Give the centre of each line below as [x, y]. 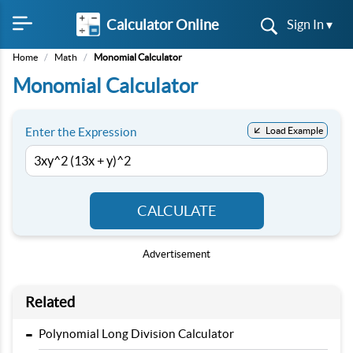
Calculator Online [162, 24]
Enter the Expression [81, 132]
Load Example [294, 130]
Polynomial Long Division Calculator [136, 334]
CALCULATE [176, 211]
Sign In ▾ [310, 24]
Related [50, 302]
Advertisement [176, 254]
